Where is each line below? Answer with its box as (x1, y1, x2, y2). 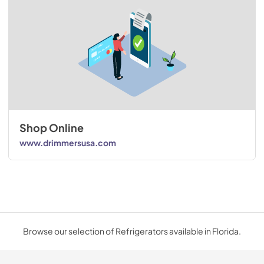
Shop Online (19, 121, 84, 134)
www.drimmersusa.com (19, 137, 116, 148)
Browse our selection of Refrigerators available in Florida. (23, 225, 241, 236)
